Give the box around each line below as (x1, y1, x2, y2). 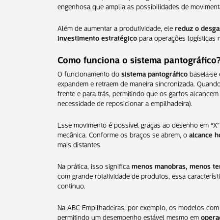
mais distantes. (57, 138, 102, 149)
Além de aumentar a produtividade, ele (57, 22, 175, 33)
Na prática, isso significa (57, 160, 132, 171)
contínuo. (57, 179, 85, 191)
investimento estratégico (57, 31, 137, 43)
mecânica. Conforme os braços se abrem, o (57, 128, 189, 139)
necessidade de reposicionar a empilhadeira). (57, 97, 192, 108)
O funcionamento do (57, 67, 121, 79)
